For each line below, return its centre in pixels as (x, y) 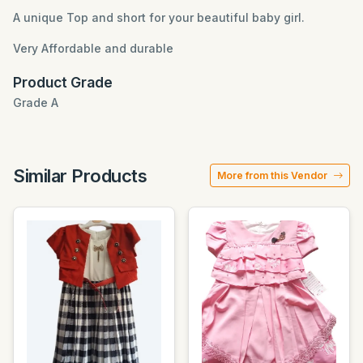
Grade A (36, 103)
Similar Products (80, 175)
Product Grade (63, 83)
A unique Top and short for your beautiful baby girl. (159, 18)
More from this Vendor (273, 176)
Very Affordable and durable (95, 49)
